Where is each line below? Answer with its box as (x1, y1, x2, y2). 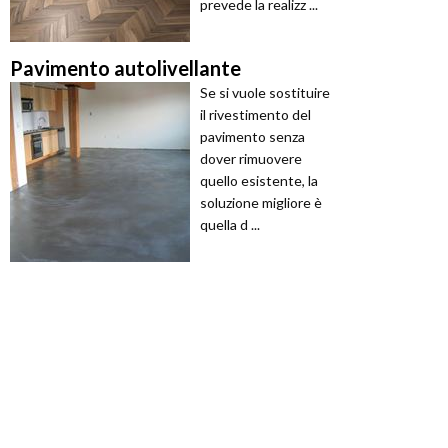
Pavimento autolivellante (10, 56, 241, 81)
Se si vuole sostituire (200, 84, 330, 102)
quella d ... (200, 216, 260, 234)
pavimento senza (200, 128, 305, 146)
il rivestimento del (200, 106, 311, 124)
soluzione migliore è (200, 194, 322, 212)
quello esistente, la (200, 172, 318, 190)
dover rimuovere (200, 150, 302, 168)
